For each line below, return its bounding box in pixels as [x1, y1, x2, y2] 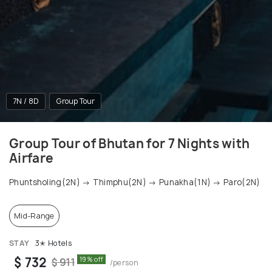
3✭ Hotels [33, 238, 72, 249]
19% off [80, 255, 104, 264]
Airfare [9, 150, 54, 167]
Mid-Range [14, 211, 55, 222]
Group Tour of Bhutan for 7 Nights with [9, 135, 250, 152]
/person [106, 257, 138, 268]
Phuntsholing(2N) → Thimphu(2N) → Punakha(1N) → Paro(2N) [9, 177, 260, 188]
